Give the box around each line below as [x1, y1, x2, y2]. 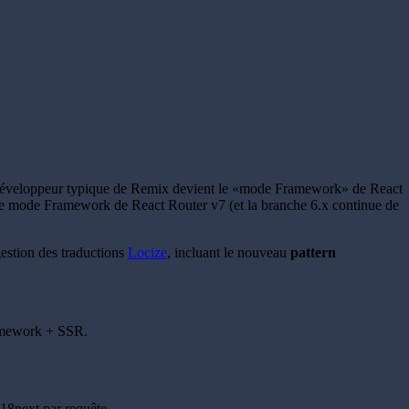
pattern [290, 245, 336, 261]
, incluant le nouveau [167, 245, 290, 261]
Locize [128, 245, 167, 261]
